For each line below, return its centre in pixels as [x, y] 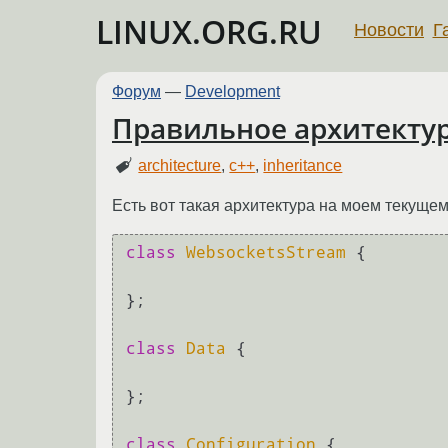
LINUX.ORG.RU [209, 31]
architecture [180, 165]
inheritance [303, 165]
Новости [389, 29]
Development [232, 91]
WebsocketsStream [266, 253]
